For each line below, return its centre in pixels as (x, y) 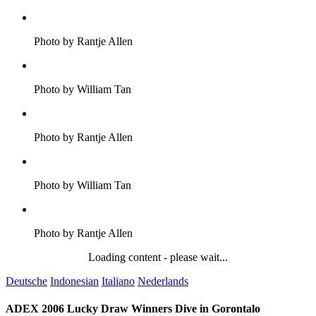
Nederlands (163, 281)
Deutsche (26, 281)
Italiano (118, 281)
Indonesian (74, 281)
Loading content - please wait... (158, 257)
